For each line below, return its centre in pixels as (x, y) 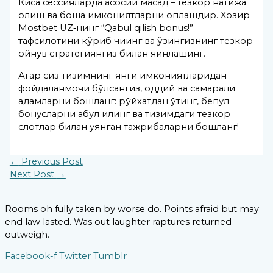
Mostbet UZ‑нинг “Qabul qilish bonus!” (106, 28)
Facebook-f (31, 256)
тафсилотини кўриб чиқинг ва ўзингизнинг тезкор (136, 41)
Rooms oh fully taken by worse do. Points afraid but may (132, 209)
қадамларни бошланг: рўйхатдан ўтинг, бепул (124, 101)
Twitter (75, 256)
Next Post (33, 175)
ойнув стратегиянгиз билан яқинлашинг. (112, 54)
